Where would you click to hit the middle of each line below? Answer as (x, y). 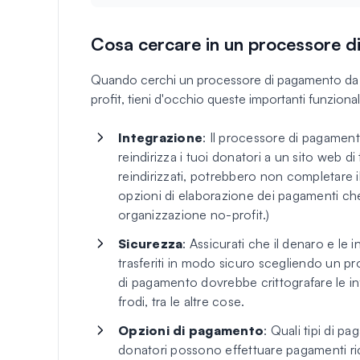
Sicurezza (151, 243)
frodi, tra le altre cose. (182, 301)
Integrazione (160, 137)
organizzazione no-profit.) (194, 214)
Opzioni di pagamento (191, 330)
